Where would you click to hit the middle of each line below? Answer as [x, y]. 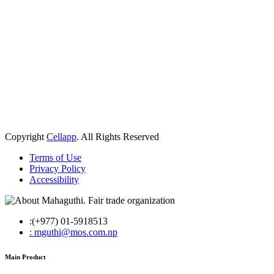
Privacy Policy [57, 169]
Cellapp [61, 137]
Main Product [25, 257]
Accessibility [54, 180]
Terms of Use [55, 158]
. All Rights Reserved [118, 137]
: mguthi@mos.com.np [73, 232]
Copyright [26, 137]
